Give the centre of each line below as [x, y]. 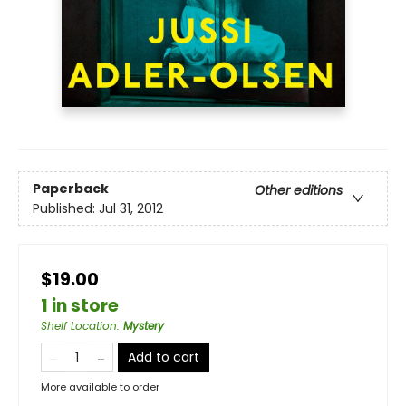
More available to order [100, 387]
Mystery [144, 326]
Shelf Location [79, 326]
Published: [66, 208]
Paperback [71, 188]
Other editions [299, 190]
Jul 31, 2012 [131, 208]
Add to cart [164, 358]
